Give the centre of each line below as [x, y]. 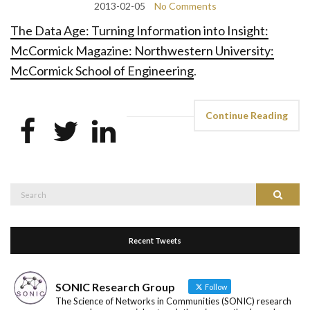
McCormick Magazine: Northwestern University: [142, 50]
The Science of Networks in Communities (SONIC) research [173, 301]
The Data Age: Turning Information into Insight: [139, 30]
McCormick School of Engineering [102, 70]
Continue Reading [247, 115]
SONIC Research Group [115, 286]
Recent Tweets [155, 240]
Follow [215, 286]
